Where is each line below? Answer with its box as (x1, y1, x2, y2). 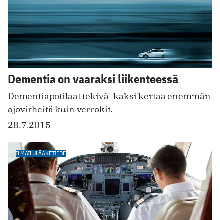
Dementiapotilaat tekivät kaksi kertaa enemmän (8, 90, 211, 102)
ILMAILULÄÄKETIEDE (16, 149, 66, 157)
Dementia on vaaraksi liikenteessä (8, 71, 178, 87)
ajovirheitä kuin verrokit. (8, 104, 113, 115)
